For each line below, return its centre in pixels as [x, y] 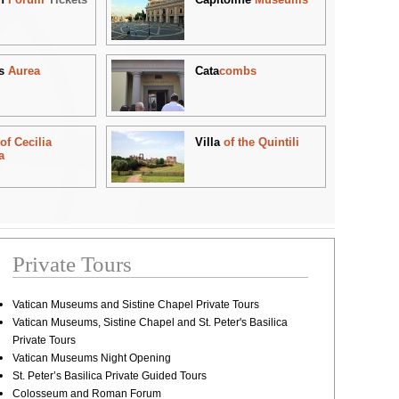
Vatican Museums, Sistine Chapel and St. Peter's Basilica [150, 322]
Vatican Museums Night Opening [91, 358]
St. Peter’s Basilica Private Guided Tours [109, 375]
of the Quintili [261, 142]
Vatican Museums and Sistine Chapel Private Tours [135, 304]
